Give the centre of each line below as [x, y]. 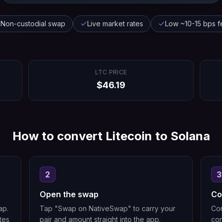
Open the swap [69, 194]
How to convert [59, 136]
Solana [190, 136]
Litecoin [129, 136]
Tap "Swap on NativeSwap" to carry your [107, 208]
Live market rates [115, 24]
